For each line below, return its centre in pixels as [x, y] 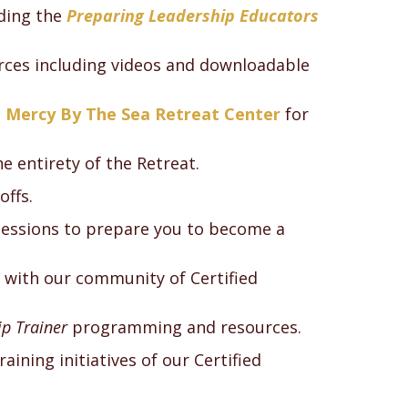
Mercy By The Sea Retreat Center [143, 113]
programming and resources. [185, 326]
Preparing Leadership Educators [193, 15]
